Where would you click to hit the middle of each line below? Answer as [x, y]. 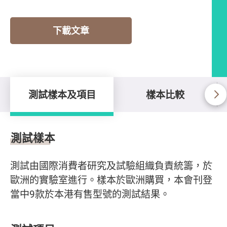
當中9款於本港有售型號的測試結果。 [90, 194]
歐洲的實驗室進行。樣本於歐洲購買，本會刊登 [111, 180]
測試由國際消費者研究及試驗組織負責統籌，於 [111, 165]
